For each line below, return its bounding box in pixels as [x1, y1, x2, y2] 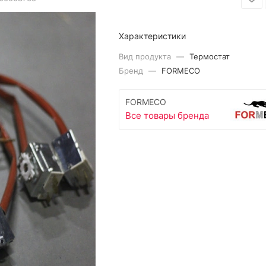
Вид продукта [119, 52, 174, 61]
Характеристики [119, 31, 186, 41]
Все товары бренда [125, 110, 210, 122]
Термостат [189, 52, 230, 61]
